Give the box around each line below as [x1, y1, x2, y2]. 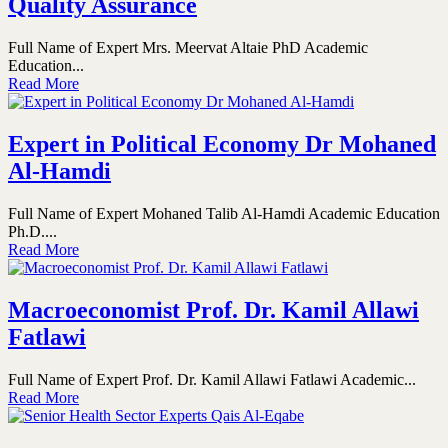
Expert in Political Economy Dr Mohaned [8, 130, 436, 157]
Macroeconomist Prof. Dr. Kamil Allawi [8, 296, 419, 323]
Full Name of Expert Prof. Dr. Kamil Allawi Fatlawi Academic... [8, 370, 416, 388]
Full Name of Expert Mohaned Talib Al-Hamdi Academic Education [8, 204, 440, 222]
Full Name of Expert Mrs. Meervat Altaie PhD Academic [8, 39, 368, 57]
